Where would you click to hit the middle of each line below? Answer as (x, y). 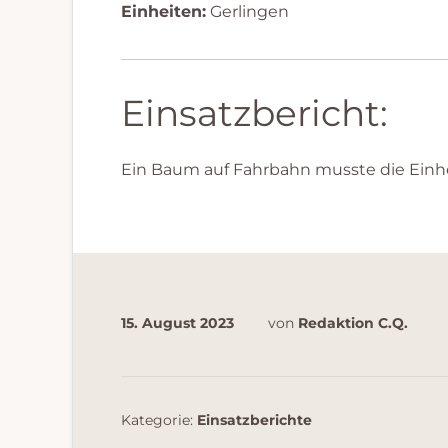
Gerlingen (247, 11)
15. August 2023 (177, 323)
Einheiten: (163, 11)
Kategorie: (159, 420)
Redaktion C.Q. (353, 323)
